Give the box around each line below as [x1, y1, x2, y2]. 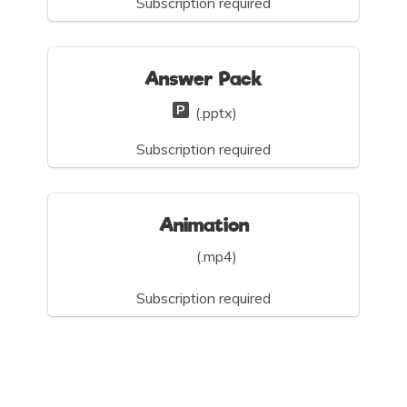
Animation [158, 213, 249, 237]
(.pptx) [192, 103, 237, 122]
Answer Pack [144, 66, 263, 91]
